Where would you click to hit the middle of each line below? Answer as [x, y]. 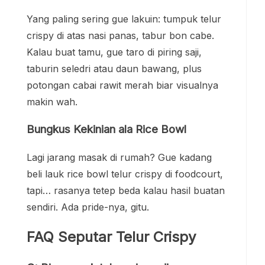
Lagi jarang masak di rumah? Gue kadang [119, 157]
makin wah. [52, 102]
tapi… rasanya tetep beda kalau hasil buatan [126, 190]
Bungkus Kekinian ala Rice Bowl [106, 129]
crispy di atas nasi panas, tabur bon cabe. [120, 36]
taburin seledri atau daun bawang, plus [114, 69]
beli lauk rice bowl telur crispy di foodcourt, [125, 174]
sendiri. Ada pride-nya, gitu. [88, 207]
